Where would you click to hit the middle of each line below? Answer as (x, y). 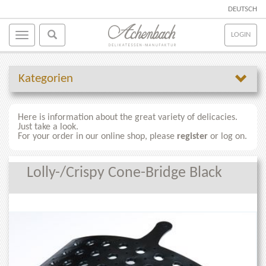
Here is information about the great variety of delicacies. (128, 118)
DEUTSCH (243, 9)
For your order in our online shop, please (97, 137)
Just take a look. (48, 127)
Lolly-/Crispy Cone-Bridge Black (124, 173)
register (192, 137)
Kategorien (46, 79)
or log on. (227, 137)
